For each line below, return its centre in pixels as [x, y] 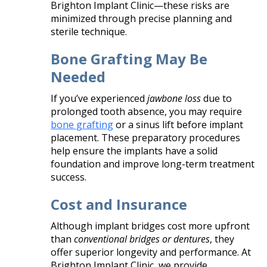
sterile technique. [89, 31]
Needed [78, 76]
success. [69, 177]
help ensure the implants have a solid [134, 150]
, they [222, 239]
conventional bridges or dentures [142, 239]
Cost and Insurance [119, 204]
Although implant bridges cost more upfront [150, 226]
